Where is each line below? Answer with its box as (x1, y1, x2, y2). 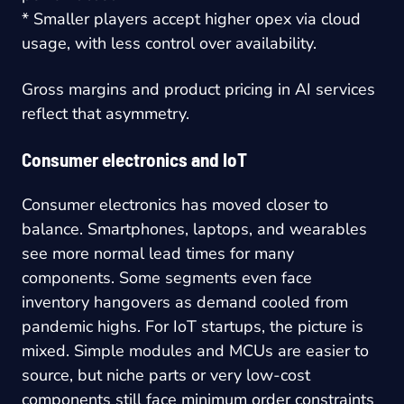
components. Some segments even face (22, 266, 312, 289)
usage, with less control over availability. (22, 32, 317, 54)
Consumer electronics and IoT (22, 147, 247, 170)
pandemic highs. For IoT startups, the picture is (22, 315, 363, 337)
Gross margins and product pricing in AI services (22, 78, 375, 100)
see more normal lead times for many (22, 242, 294, 264)
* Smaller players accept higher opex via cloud (22, 7, 361, 30)
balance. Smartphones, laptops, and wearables (22, 217, 367, 240)
